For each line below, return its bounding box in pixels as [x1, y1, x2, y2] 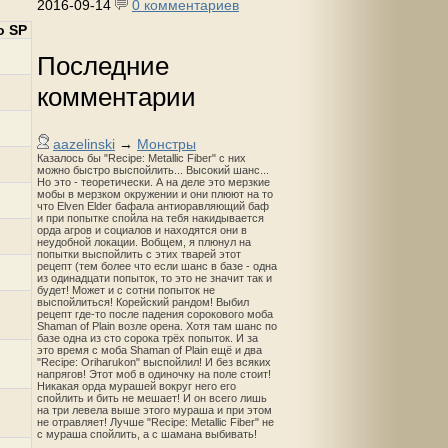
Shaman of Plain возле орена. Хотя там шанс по [37, 320, 277, 333]
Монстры [137, 136, 196, 153]
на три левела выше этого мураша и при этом [37, 404, 272, 417]
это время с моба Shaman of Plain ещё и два [37, 344, 262, 357]
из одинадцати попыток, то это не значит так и [37, 272, 272, 285]
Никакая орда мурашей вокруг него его [37, 380, 236, 393]
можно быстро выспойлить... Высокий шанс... [37, 164, 269, 177]
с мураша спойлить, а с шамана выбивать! [37, 428, 257, 441]
